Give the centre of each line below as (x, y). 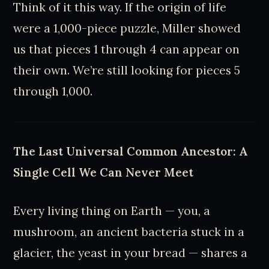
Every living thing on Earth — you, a (112, 210)
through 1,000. (53, 91)
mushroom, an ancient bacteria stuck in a (129, 231)
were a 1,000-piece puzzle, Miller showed (127, 28)
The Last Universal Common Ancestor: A (131, 151)
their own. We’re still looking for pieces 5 (127, 70)
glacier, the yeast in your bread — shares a (131, 252)
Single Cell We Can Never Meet (104, 172)
